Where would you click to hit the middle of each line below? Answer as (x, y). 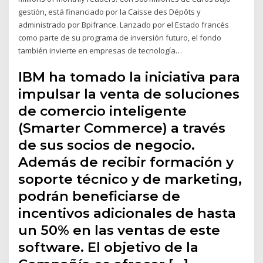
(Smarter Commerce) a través (122, 128)
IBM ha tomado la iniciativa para (129, 77)
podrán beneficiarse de (100, 196)
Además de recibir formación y (126, 162)
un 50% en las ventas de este (119, 230)
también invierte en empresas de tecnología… (100, 50)
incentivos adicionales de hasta (127, 213)
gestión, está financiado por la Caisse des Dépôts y (110, 11)
